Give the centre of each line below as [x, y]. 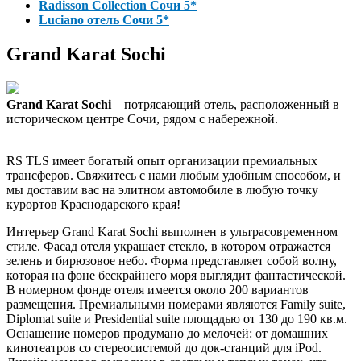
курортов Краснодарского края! [93, 204]
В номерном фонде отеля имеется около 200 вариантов [158, 289]
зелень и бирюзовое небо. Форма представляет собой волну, [172, 260]
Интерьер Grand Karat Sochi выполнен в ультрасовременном [172, 231]
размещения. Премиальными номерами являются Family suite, [176, 304]
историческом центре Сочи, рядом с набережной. [142, 118]
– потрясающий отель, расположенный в [225, 104]
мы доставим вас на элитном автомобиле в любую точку [162, 189]
